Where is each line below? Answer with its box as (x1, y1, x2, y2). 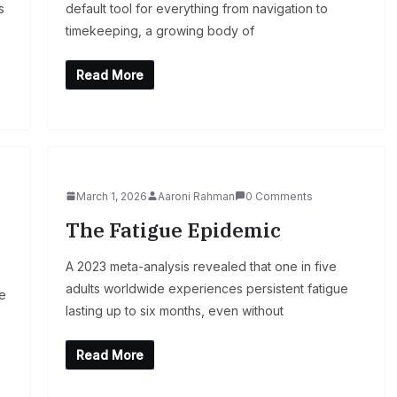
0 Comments (245, 189, 313, 203)
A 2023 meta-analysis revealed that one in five (65, 258, 337, 274)
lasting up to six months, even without (65, 302, 284, 318)
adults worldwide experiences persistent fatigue (65, 280, 348, 296)
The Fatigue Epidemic (65, 216, 281, 243)
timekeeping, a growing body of (65, 22, 254, 38)
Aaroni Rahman (157, 189, 235, 203)
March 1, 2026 (75, 189, 147, 203)
